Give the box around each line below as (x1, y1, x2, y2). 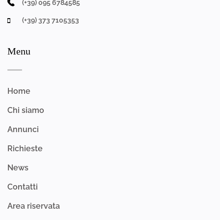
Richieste (7, 143, 43, 153)
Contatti (7, 182, 38, 192)
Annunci (7, 124, 39, 134)
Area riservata (7, 201, 60, 211)
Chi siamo (7, 105, 44, 115)
